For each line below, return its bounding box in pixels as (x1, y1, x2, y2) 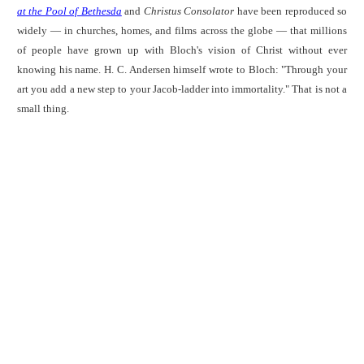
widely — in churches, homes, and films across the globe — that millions (17, 24, 347, 37)
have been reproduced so (234, 4, 348, 17)
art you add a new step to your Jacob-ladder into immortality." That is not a (17, 82, 347, 95)
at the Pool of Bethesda (17, 4, 122, 17)
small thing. (17, 102, 69, 115)
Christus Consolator (143, 4, 235, 17)
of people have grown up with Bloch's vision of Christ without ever (17, 43, 347, 56)
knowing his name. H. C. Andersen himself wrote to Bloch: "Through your (17, 63, 347, 76)
